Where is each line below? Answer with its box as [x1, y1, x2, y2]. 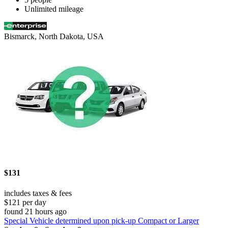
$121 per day [4, 197, 46, 207]
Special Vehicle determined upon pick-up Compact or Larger [4, 216, 199, 225]
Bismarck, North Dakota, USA [4, 32, 104, 41]
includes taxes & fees [4, 188, 72, 197]
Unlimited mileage [24, 5, 83, 14]
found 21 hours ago [4, 207, 67, 216]
